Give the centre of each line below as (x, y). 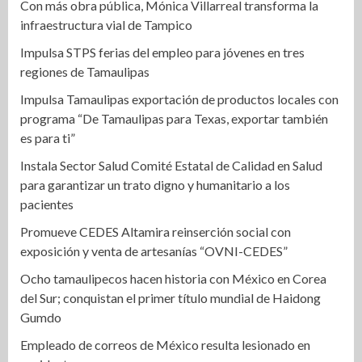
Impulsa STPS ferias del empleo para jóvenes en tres (162, 52)
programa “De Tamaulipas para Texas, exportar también (174, 118)
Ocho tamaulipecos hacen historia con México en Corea (173, 278)
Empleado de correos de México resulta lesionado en (165, 344)
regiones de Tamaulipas (85, 71)
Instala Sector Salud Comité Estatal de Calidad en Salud (171, 165)
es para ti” (48, 137)
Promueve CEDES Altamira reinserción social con (156, 231)
